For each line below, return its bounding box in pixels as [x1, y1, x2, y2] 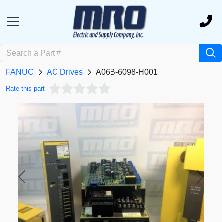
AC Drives [47, 68, 83, 77]
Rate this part [6, 85, 45, 93]
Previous [21, 177, 53, 186]
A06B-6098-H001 [96, 68, 158, 77]
